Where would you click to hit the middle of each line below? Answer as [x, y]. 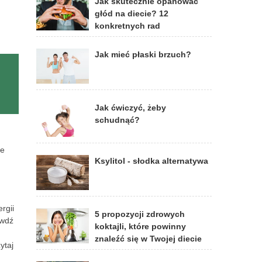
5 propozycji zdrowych [140, 214]
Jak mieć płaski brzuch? [143, 54]
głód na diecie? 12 [132, 13]
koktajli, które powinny [140, 226]
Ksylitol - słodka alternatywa [151, 161]
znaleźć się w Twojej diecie [148, 239]
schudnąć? [117, 120]
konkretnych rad [127, 26]
